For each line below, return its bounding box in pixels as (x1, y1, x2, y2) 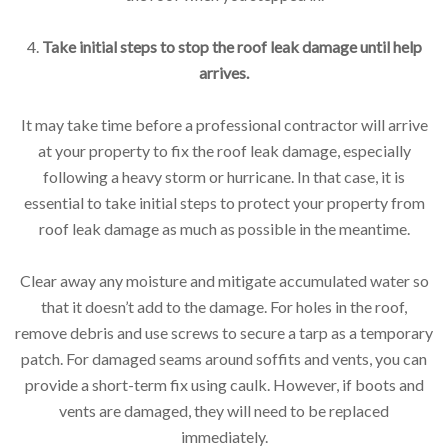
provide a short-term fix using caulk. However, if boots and (24, 374, 424, 394)
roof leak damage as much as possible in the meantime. (38, 218, 410, 238)
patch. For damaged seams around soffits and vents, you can (21, 348, 427, 368)
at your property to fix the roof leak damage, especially (37, 140, 411, 160)
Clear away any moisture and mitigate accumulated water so (19, 270, 429, 290)
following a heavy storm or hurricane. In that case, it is (43, 166, 405, 186)
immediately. (180, 426, 268, 446)
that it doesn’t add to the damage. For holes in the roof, (41, 296, 407, 316)
